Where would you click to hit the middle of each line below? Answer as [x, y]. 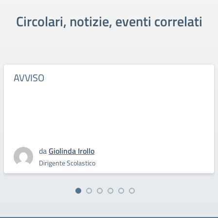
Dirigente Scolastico [67, 163]
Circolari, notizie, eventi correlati [109, 21]
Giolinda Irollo [72, 151]
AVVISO [29, 78]
